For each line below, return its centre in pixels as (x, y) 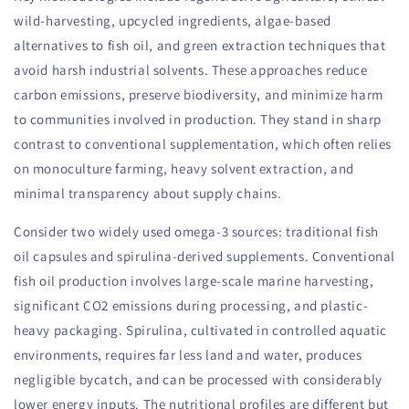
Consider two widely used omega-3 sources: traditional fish (196, 232)
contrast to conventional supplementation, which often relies (203, 144)
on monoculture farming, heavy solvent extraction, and (184, 169)
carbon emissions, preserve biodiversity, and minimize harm (199, 95)
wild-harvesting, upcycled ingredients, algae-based (173, 21)
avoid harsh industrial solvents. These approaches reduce (191, 70)
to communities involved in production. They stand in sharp (198, 120)
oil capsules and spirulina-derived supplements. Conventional (205, 257)
